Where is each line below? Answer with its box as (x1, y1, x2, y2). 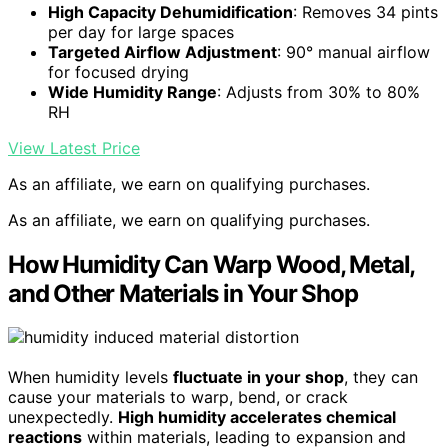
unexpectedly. (8, 407, 118, 428)
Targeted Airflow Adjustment (48, 41, 277, 62)
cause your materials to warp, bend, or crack (8, 387, 348, 408)
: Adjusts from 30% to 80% (217, 81, 420, 102)
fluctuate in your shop (173, 367, 344, 388)
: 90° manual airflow (277, 41, 430, 62)
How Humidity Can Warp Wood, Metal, (8, 249, 415, 279)
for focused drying (48, 61, 189, 82)
